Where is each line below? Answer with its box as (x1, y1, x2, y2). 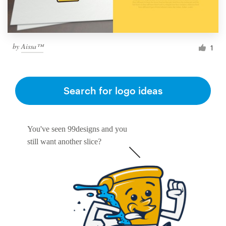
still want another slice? (27, 137, 101, 146)
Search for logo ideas (64, 85, 162, 97)
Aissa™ (21, 41, 43, 51)
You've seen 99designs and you (27, 125, 127, 134)
